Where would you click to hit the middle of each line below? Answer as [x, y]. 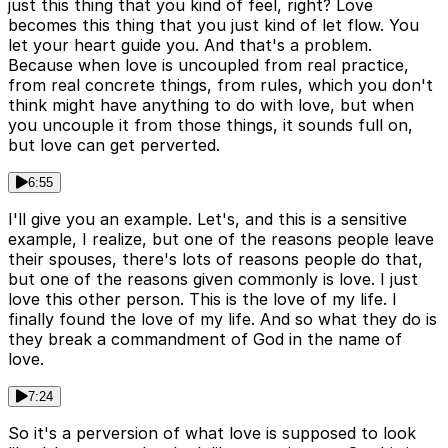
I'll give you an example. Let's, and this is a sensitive [207, 219]
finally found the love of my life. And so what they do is [222, 319]
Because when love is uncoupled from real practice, [208, 65]
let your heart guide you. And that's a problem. [190, 45]
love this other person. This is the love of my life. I [202, 299]
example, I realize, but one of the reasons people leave [221, 239]
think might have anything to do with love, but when [211, 105]
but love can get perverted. [114, 145]
